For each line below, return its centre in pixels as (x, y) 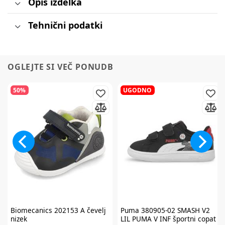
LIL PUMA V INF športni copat (168, 218)
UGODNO (138, 90)
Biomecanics (31, 210)
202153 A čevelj (79, 210)
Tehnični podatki (65, 25)
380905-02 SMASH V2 (174, 210)
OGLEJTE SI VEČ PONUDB (61, 67)
